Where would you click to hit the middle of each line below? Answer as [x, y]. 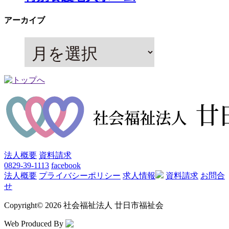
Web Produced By [35, 223]
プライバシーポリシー [80, 175]
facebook [66, 165]
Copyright [20, 205]
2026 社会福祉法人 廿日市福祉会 [103, 205]
